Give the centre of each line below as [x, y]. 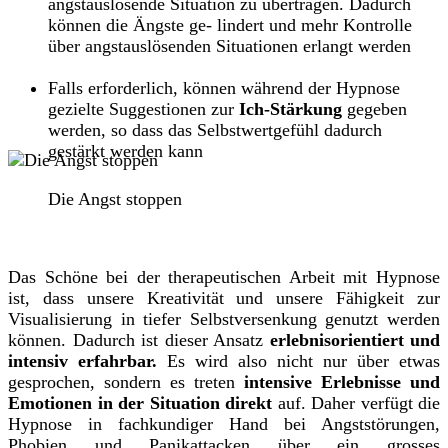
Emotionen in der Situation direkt [140, 402]
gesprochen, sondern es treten [126, 381]
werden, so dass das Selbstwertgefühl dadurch [215, 130]
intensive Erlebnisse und [342, 381]
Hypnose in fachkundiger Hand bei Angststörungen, [224, 423]
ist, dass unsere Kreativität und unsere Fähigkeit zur [224, 297]
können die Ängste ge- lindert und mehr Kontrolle [230, 25]
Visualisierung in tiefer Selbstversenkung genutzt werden [224, 318]
